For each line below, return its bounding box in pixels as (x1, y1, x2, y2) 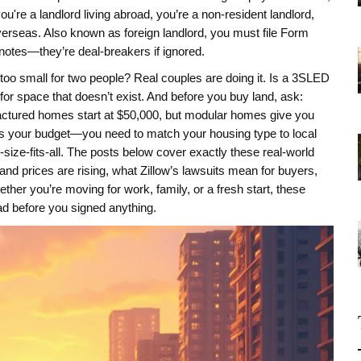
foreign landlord (124, 27, 204, 39)
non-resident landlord (201, 8, 311, 21)
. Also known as (38, 27, 124, 39)
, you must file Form (204, 27, 309, 39)
